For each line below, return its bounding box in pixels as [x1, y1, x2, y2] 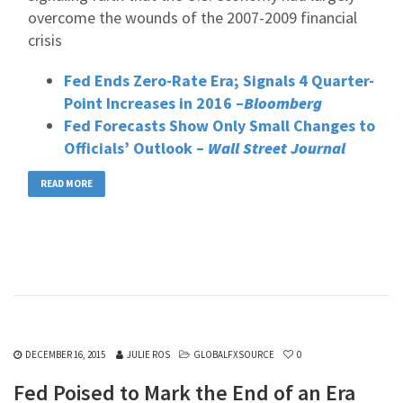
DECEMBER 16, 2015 [25, 348, 105, 361]
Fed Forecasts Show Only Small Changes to [64, 115, 375, 136]
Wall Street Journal [208, 138, 345, 158]
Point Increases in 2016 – [64, 93, 244, 113]
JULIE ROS [127, 348, 170, 361]
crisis [28, 30, 62, 50]
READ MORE [40, 177, 93, 190]
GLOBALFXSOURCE [193, 348, 274, 361]
